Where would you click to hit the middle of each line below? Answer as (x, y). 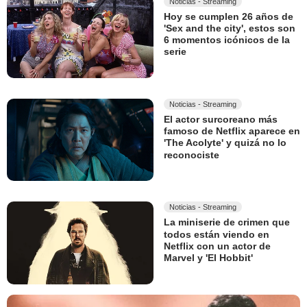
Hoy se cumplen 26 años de (229, 16)
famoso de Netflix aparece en (232, 131)
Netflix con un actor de (217, 246)
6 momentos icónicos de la (227, 40)
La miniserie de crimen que (227, 222)
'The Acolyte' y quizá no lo (225, 143)
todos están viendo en (217, 234)
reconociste (192, 155)
